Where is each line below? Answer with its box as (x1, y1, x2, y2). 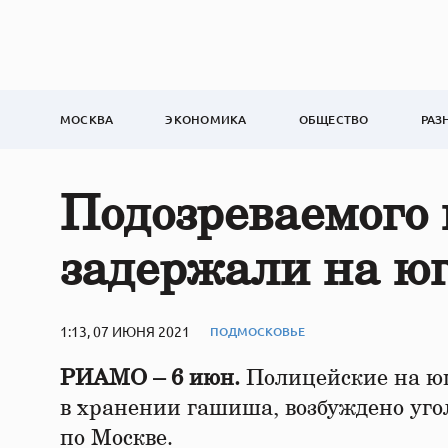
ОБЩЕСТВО (298, 111, 369, 128)
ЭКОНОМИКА (165, 111, 247, 128)
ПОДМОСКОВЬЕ (210, 322, 305, 340)
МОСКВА (60, 111, 114, 128)
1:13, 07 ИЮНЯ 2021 (60, 322, 190, 340)
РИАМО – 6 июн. (60, 367, 240, 389)
